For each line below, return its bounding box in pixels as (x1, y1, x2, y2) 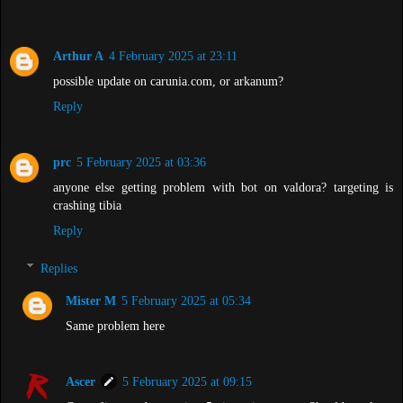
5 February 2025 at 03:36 (76, 155, 206, 170)
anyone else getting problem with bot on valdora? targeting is (53, 180, 393, 195)
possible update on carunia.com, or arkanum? (53, 74, 283, 89)
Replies (40, 260, 78, 275)
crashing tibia (53, 198, 121, 213)
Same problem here (66, 318, 166, 333)
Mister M (66, 292, 117, 308)
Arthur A (53, 49, 103, 64)
